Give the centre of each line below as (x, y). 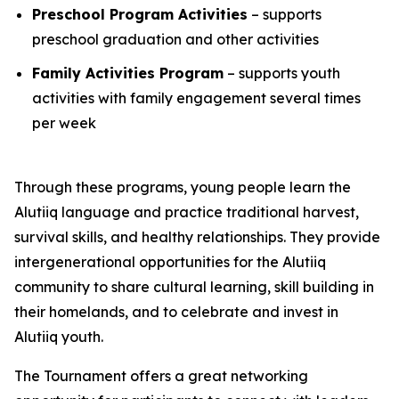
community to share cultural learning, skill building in (194, 287)
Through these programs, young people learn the (183, 187)
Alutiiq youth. (59, 337)
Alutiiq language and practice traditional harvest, (187, 212)
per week (64, 123)
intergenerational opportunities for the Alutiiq (170, 262)
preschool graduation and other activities (175, 39)
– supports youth (282, 73)
